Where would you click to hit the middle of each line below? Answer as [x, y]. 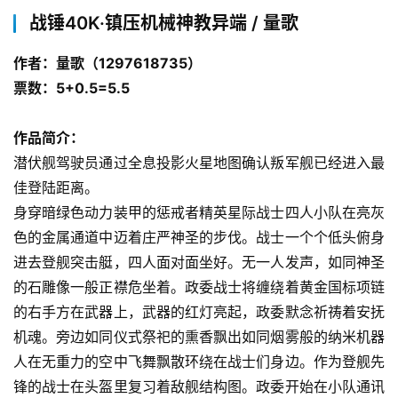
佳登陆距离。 [56, 187]
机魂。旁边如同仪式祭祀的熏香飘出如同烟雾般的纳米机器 [199, 336]
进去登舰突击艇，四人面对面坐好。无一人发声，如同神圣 [199, 262]
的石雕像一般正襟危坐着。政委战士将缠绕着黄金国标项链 [199, 287]
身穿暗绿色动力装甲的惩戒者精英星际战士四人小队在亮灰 [199, 212]
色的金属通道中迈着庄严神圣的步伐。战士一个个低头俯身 [199, 237]
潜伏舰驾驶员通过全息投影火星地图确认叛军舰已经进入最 [199, 162]
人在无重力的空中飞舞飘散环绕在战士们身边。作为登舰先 [199, 361]
